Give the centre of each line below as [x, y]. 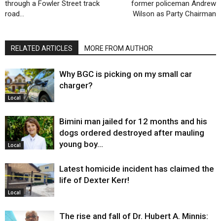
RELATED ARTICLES [42, 48]
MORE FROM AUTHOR [119, 48]
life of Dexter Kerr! [94, 180]
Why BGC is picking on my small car [126, 74]
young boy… [81, 144]
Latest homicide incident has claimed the [137, 168]
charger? [76, 85]
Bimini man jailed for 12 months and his [133, 121]
